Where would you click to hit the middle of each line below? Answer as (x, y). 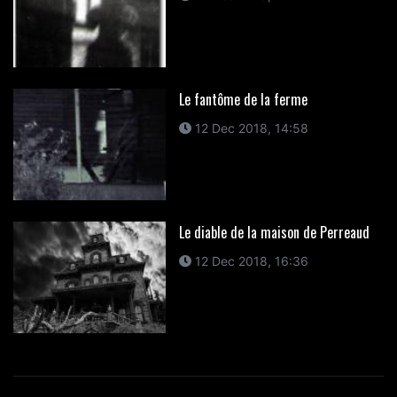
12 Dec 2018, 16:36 (249, 261)
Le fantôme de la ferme (243, 100)
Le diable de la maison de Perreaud (274, 232)
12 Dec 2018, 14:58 (249, 128)
